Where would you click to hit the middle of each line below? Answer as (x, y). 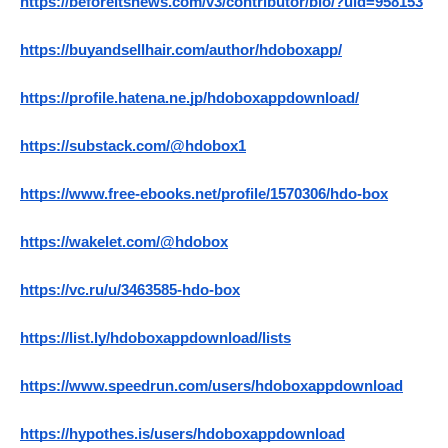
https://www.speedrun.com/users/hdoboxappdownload (211, 386)
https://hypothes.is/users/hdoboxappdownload (182, 434)
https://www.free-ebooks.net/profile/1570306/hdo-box (204, 194)
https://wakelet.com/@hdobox (124, 242)
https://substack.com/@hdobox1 (133, 146)
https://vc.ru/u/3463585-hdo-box (130, 290)
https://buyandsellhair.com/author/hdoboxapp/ (181, 50)
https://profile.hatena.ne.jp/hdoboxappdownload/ (189, 98)
